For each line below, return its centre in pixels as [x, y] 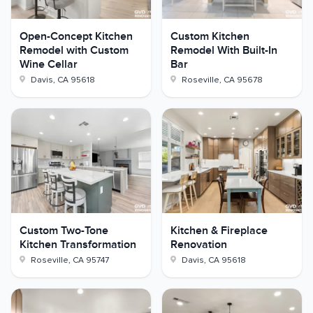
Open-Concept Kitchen [76, 37]
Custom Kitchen [210, 37]
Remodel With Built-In [224, 51]
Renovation [199, 245]
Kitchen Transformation [78, 245]
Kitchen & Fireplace [219, 231]
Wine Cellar [49, 65]
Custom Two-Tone [64, 231]
